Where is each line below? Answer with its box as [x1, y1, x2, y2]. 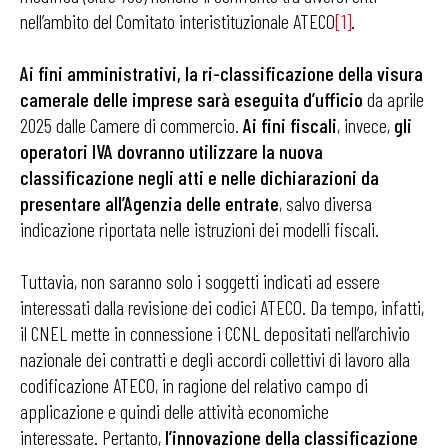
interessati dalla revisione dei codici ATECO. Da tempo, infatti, [20, 295, 424, 319]
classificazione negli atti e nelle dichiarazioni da [20, 165, 379, 189]
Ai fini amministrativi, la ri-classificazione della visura [20, 61, 423, 85]
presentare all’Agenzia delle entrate [20, 191, 279, 215]
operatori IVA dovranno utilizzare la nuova [20, 139, 323, 163]
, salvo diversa [279, 191, 372, 215]
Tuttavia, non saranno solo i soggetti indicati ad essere [20, 269, 380, 293]
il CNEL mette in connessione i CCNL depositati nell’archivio [20, 321, 410, 345]
